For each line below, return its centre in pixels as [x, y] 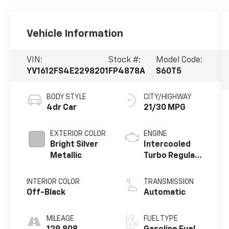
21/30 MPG [164, 108]
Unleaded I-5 [169, 167]
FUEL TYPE [161, 219]
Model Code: [179, 60]
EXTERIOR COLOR [78, 134]
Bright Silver [74, 145]
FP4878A [127, 71]
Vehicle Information [75, 33]
